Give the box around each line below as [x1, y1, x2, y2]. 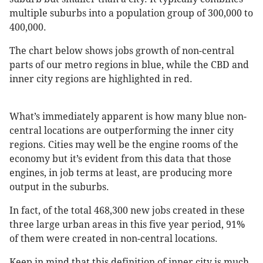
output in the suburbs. [9, 181, 112, 193]
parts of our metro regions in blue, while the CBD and [9, 59, 249, 71]
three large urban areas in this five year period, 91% [9, 219, 245, 231]
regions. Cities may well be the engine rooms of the [9, 139, 238, 151]
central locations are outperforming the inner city [9, 125, 234, 137]
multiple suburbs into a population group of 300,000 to [9, 8, 253, 19]
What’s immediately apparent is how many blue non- [9, 111, 247, 123]
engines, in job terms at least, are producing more [9, 167, 232, 179]
